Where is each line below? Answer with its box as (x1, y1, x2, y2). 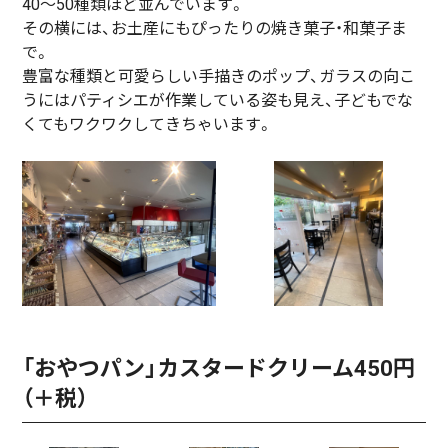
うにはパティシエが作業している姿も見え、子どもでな (22, 90, 414, 110)
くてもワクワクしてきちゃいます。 (22, 114, 274, 134)
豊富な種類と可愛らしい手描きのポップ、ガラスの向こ (22, 66, 416, 86)
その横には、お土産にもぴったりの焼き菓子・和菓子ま (22, 18, 408, 38)
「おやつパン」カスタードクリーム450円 (22, 355, 416, 381)
